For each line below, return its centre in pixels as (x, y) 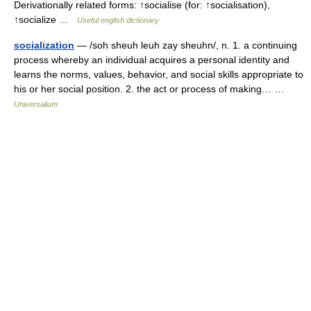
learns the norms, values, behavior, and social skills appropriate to (159, 74)
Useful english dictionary (118, 20)
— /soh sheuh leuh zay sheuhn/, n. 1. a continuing (186, 45)
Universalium (36, 104)
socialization (44, 45)
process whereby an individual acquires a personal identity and (152, 60)
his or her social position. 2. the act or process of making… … (152, 89)
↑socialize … (45, 19)
